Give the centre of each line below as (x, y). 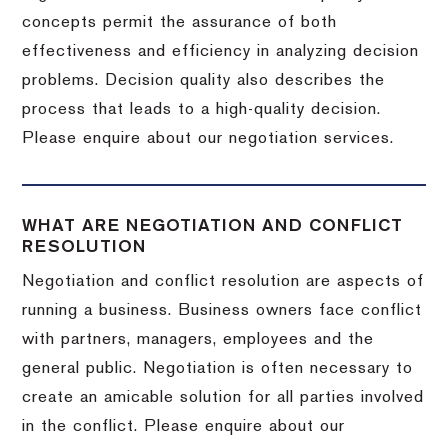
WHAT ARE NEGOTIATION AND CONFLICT (213, 225)
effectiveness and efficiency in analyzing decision (221, 51)
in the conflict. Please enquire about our (184, 426)
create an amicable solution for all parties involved (223, 397)
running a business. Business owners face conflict (222, 310)
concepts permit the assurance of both (180, 22)
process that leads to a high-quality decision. (202, 109)
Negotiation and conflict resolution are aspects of (223, 281)
